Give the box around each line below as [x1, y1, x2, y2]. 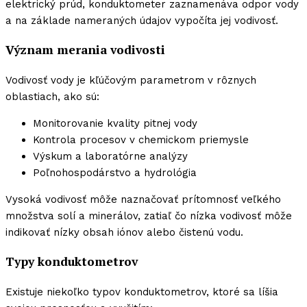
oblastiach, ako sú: [5, 90, 99, 103]
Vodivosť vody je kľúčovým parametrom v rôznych [5, 73, 256, 86]
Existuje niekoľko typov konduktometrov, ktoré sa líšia [5, 285, 278, 298]
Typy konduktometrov [5, 254, 138, 270]
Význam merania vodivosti [5, 42, 165, 58]
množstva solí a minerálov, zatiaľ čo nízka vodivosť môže [5, 209, 292, 222]
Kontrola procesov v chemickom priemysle [33, 133, 249, 146]
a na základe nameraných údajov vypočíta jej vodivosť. [5, 14, 278, 27]
